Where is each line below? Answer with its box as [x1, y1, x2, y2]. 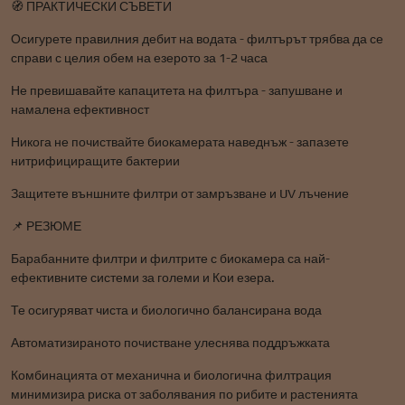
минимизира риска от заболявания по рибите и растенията [11, 387, 358, 401]
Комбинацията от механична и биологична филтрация [11, 368, 332, 382]
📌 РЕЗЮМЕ [11, 219, 81, 233]
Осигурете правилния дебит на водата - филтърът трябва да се [11, 32, 383, 46]
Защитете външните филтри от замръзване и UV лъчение [11, 186, 349, 201]
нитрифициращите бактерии [11, 154, 180, 168]
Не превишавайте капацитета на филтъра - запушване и [11, 83, 343, 98]
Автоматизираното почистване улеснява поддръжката [11, 335, 330, 350]
